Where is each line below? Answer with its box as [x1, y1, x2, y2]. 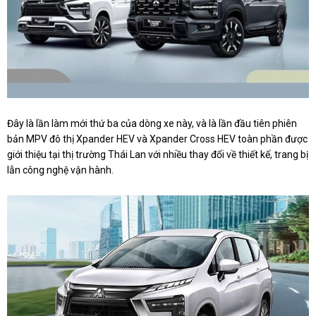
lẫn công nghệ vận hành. [7, 164, 114, 176]
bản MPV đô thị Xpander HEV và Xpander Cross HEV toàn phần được [7, 133, 308, 145]
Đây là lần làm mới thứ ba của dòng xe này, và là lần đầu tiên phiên [7, 117, 297, 129]
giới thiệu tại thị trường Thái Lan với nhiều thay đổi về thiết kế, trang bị [7, 148, 308, 160]
